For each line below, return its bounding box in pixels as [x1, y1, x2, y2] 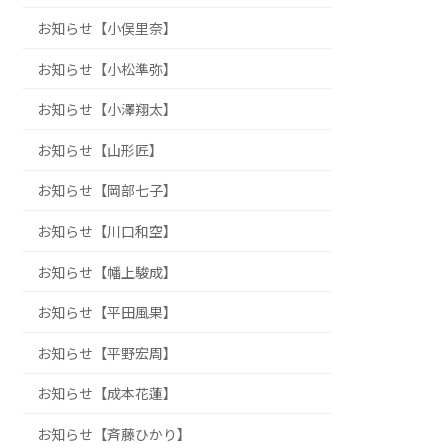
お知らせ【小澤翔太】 [37, 101, 178, 119]
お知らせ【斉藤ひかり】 [37, 425, 192, 443]
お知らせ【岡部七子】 [37, 182, 178, 200]
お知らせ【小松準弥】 [37, 60, 178, 78]
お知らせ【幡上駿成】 [37, 263, 178, 281]
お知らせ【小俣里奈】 [37, 20, 178, 38]
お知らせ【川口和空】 [37, 222, 178, 240]
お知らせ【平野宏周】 [37, 344, 178, 362]
